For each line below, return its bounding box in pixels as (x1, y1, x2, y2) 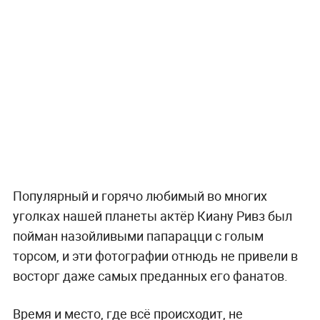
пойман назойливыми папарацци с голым (12, 227, 264, 245)
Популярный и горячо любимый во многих (12, 187, 267, 205)
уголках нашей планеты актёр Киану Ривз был (12, 207, 292, 225)
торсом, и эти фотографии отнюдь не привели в (12, 247, 298, 265)
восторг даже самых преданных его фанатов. (12, 267, 288, 285)
